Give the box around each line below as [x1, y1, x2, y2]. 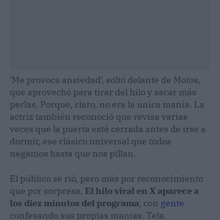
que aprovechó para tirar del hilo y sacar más [10, 86, 196, 98]
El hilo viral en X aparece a [85, 185, 199, 196]
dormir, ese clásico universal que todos [10, 135, 171, 147]
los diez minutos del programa [10, 197, 139, 209]
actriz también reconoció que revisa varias [10, 110, 188, 122]
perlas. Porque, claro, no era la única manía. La [10, 98, 204, 110]
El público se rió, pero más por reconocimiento [10, 172, 203, 184]
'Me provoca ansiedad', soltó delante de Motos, [10, 74, 201, 85]
